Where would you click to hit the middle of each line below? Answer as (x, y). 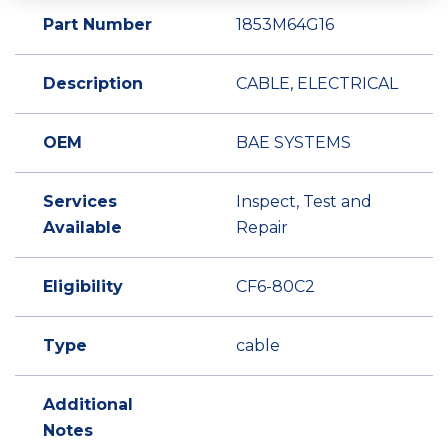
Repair (262, 227)
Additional (88, 404)
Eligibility (83, 286)
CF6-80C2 (275, 286)
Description (93, 83)
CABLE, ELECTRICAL (317, 83)
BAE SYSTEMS (293, 142)
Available (82, 227)
